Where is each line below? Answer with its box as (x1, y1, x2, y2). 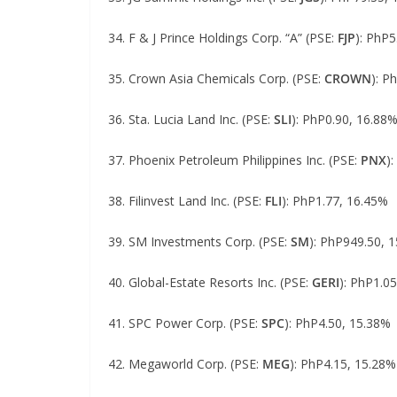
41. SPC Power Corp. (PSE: (108, 315, 261, 331)
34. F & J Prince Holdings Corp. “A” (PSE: (108, 29, 338, 46)
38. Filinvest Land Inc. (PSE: (108, 192, 265, 209)
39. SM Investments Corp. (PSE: (108, 233, 291, 250)
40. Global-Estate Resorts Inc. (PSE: (108, 274, 312, 291)
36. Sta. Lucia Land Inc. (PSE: (108, 111, 274, 128)
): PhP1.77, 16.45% (282, 192, 388, 209)
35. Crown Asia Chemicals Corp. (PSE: (108, 70, 324, 87)
